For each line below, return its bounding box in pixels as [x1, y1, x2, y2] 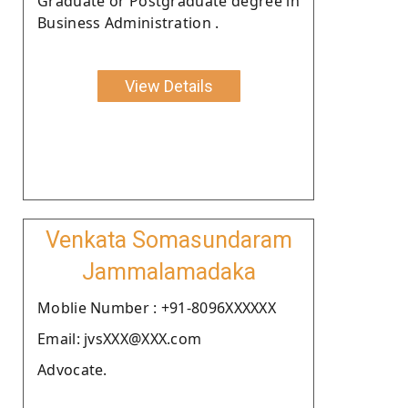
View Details [124, 76, 213, 96]
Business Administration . [37, 12, 219, 33]
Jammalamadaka [81, 258, 256, 285]
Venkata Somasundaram [45, 226, 292, 253]
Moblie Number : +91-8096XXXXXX [37, 297, 276, 318]
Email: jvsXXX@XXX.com [37, 328, 202, 349]
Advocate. [37, 359, 107, 380]
